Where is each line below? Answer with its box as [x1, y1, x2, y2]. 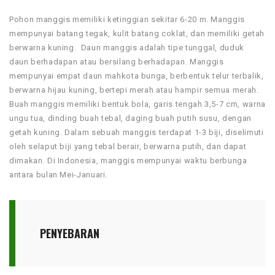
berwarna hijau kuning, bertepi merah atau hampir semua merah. [9, 85, 259, 95]
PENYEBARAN [40, 225, 99, 241]
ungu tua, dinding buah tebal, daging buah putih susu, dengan [9, 113, 252, 123]
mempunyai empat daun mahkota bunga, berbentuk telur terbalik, [9, 71, 264, 80]
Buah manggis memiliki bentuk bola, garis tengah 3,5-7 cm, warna [9, 99, 266, 109]
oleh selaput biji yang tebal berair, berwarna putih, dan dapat [9, 141, 247, 151]
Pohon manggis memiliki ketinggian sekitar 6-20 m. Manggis [9, 14, 246, 24]
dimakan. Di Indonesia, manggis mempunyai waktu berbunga [9, 155, 247, 165]
